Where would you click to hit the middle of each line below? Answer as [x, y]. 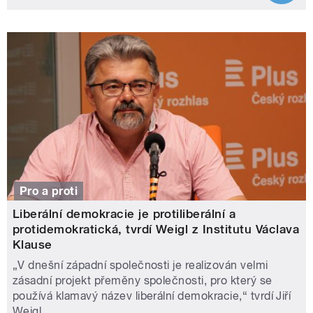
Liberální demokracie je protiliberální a [124, 213]
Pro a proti [49, 191]
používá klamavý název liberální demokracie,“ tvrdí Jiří [152, 296]
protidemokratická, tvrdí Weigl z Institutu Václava [156, 229]
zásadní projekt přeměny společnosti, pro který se [143, 280]
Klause [32, 244]
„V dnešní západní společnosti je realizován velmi [140, 265]
